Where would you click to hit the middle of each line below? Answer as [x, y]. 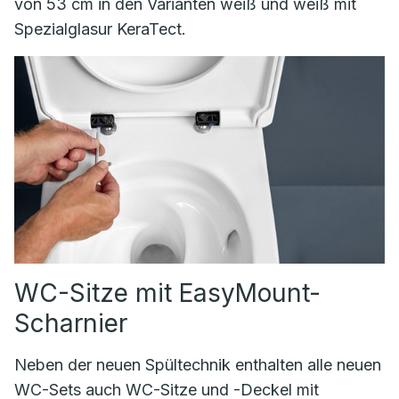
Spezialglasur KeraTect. [100, 28]
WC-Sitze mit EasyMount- [167, 293]
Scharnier [71, 324]
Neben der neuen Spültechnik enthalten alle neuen [198, 365]
